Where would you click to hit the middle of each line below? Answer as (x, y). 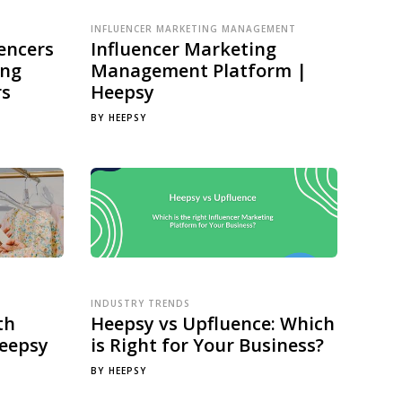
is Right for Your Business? (207, 345)
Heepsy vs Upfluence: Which (213, 323)
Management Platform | (199, 70)
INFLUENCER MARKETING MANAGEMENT (193, 29)
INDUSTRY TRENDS (140, 303)
